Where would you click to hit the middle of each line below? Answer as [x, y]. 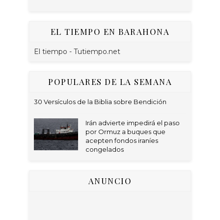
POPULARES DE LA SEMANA [110, 82]
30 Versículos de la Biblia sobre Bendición [100, 102]
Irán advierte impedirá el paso [133, 123]
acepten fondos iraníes [122, 140]
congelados [105, 149]
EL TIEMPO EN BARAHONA [110, 31]
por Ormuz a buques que [125, 132]
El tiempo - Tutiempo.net [77, 52]
